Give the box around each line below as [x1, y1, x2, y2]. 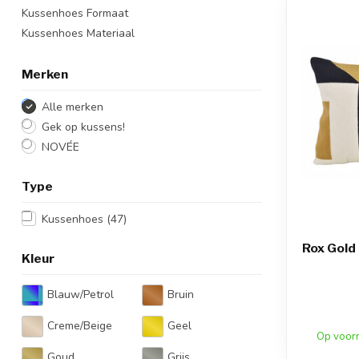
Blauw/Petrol [47, 287, 114, 303]
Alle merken [42, 99, 103, 115]
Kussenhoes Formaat [22, 5, 128, 21]
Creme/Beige [47, 318, 112, 334]
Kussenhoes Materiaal [22, 25, 135, 41]
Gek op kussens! [42, 119, 125, 135]
